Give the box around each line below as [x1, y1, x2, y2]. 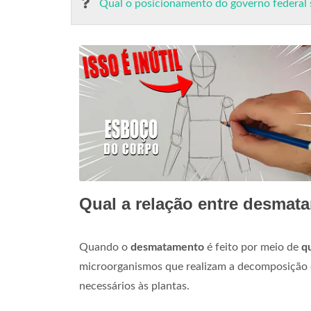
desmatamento [131, 242, 204, 253]
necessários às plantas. [79, 280, 190, 292]
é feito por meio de [204, 242, 301, 253]
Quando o [79, 242, 131, 253]
